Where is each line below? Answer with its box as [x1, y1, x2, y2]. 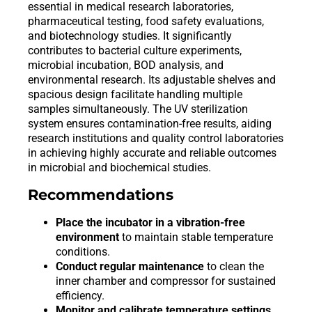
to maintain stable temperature [119, 230, 273, 244]
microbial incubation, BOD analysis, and [28, 58, 224, 72]
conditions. [56, 244, 110, 258]
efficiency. [56, 288, 104, 302]
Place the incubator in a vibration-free [56, 215, 245, 229]
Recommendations [28, 185, 173, 203]
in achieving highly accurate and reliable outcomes [28, 146, 276, 160]
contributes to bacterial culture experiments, [28, 44, 242, 58]
